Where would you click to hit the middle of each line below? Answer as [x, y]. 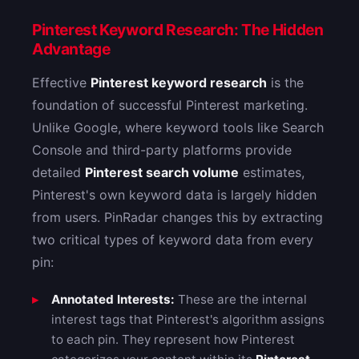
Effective [61, 83]
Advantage [71, 49]
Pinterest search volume [162, 173]
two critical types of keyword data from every [173, 240]
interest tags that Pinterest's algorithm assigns [188, 320]
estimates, [272, 173]
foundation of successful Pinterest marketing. [170, 105]
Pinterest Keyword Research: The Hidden [178, 30]
